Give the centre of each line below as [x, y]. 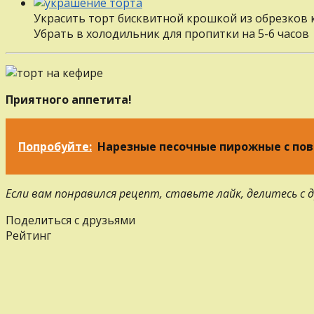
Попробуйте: [55, 146]
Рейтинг [28, 235]
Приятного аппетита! [69, 99]
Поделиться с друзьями [70, 220]
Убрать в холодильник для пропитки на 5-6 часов [171, 33]
